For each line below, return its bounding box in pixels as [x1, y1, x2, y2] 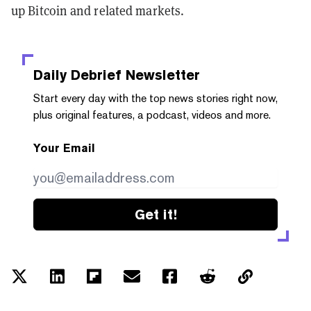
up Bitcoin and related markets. [11, 2, 185, 19]
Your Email [33, 141, 95, 155]
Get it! [134, 205, 177, 223]
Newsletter [121, 66, 200, 83]
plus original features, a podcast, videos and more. [33, 108, 271, 121]
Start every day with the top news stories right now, [33, 91, 278, 105]
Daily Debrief [33, 66, 121, 83]
